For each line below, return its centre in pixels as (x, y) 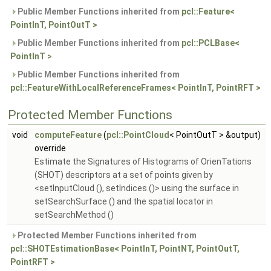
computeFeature (68, 135)
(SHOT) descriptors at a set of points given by (124, 175)
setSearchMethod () (74, 215)
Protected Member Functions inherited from (106, 235)
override (50, 148)
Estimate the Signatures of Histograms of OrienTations (143, 162)
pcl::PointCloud (138, 135)
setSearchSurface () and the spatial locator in (124, 201)
